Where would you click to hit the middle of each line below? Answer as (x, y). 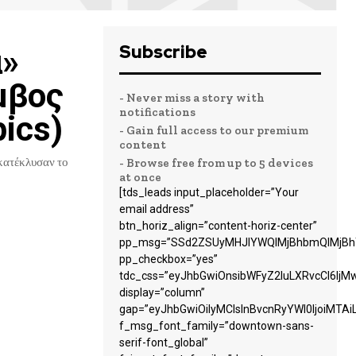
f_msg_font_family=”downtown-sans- (217, 326)
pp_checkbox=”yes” (168, 259)
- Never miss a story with (192, 98)
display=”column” (162, 292)
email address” (157, 209)
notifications (157, 112)
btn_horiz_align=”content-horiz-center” (218, 226)
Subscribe (163, 52)
